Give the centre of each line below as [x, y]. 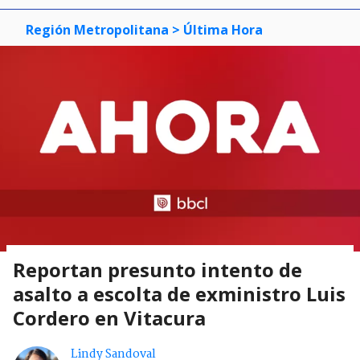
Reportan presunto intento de [157, 270]
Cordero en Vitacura [109, 318]
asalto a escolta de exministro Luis [179, 294]
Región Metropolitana [97, 29]
